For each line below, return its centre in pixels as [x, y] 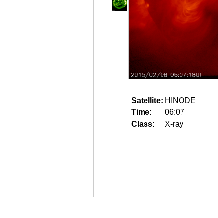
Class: [143, 124]
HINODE [180, 100]
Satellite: [147, 100]
